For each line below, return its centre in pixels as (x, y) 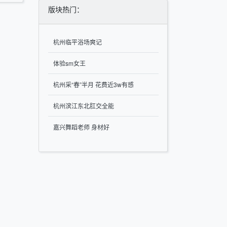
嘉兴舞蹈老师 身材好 (81, 127)
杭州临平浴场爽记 (78, 42)
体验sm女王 (69, 63)
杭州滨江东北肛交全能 (84, 106)
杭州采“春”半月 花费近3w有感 (93, 85)
